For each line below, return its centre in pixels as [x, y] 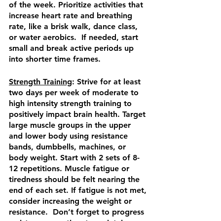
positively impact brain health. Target [78, 114]
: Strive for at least [108, 82]
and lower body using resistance [70, 136]
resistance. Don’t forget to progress [78, 212]
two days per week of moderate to [75, 93]
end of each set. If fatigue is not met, [79, 190]
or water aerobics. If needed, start [75, 37]
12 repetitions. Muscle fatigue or [70, 169]
